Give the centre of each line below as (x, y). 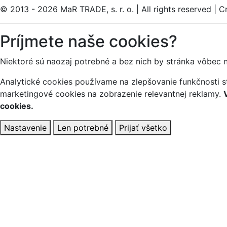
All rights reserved (176, 9)
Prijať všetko (143, 127)
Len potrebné (83, 127)
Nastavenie (25, 127)
